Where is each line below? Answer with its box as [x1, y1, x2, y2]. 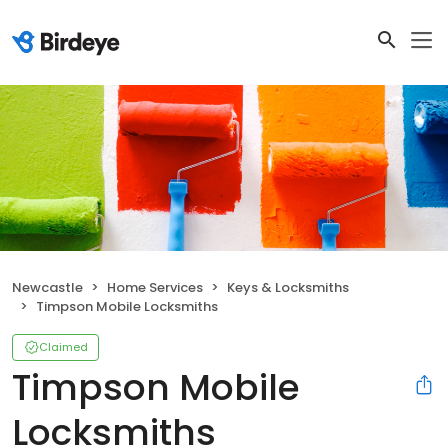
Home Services [107, 277, 203, 297]
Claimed [39, 338, 88, 355]
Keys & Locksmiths [227, 277, 349, 297]
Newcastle [12, 277, 83, 297]
